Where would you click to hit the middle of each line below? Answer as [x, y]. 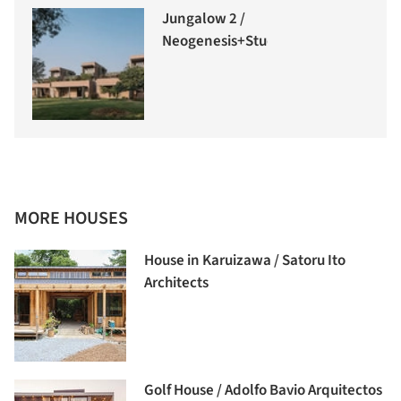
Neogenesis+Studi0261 [237, 42]
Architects [176, 283]
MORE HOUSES [71, 219]
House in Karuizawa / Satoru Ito [245, 261]
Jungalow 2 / [204, 19]
